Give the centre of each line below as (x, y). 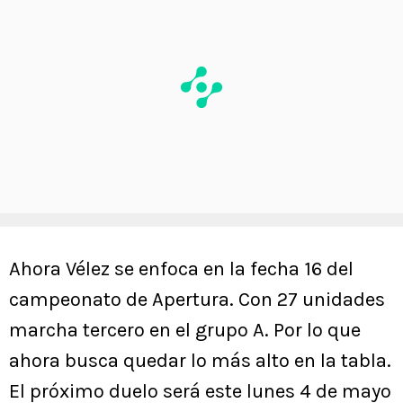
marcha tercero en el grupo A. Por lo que (185, 331)
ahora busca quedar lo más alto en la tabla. (200, 361)
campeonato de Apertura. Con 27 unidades (197, 300)
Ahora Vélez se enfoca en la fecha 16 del (181, 269)
